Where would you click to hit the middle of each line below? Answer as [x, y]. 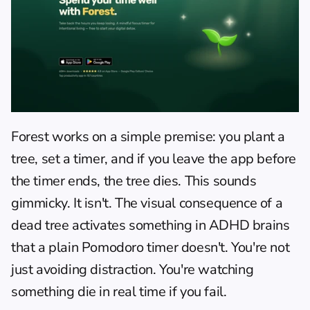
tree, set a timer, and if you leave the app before [154, 158]
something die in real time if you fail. [119, 291]
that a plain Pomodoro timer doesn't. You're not [151, 247]
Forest [30, 136]
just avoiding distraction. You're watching [133, 269]
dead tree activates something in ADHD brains [151, 225]
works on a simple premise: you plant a [167, 136]
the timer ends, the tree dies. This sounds [134, 181]
